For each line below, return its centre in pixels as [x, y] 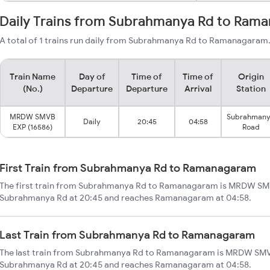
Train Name [33, 77]
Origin [251, 77]
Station [251, 89]
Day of [92, 77]
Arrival [198, 89]
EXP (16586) [33, 127]
